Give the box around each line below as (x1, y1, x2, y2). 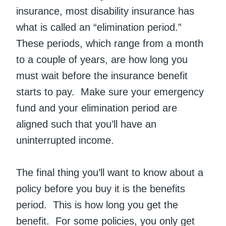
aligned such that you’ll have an (16, 119, 156, 130)
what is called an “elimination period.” (16, 22, 185, 33)
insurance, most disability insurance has (16, 6, 194, 17)
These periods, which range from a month (16, 38, 203, 49)
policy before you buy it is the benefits (16, 183, 185, 195)
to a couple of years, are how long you (16, 54, 188, 66)
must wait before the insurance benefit (16, 70, 188, 82)
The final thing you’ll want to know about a (16, 167, 203, 179)
